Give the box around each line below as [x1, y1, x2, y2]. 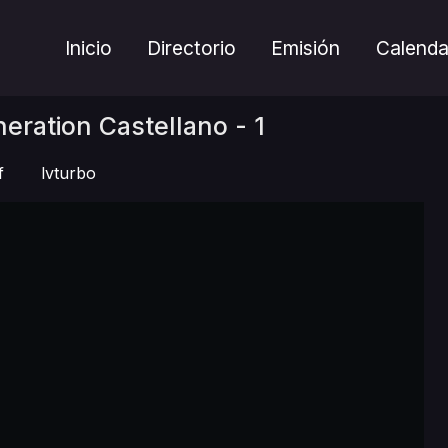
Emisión [271, 36, 341, 60]
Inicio [65, 36, 113, 60]
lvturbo [41, 163, 96, 183]
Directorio [147, 36, 237, 60]
